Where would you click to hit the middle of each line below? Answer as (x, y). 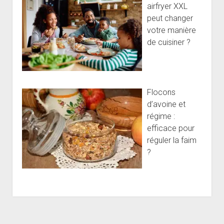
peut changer (170, 18)
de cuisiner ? (169, 42)
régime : (161, 116)
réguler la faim (172, 140)
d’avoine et (166, 104)
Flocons (161, 92)
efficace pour (171, 128)
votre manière (172, 30)
